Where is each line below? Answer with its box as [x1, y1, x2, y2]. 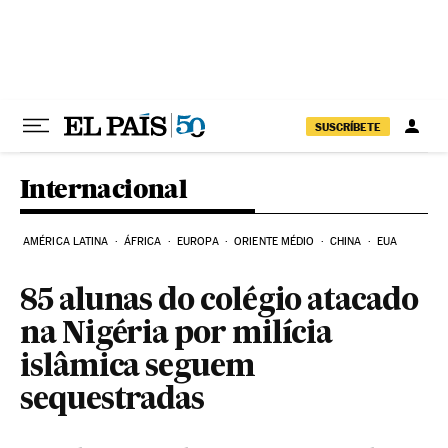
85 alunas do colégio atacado [20, 287, 418, 317]
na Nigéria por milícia [20, 320, 333, 350]
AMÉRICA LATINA [23, 235, 109, 248]
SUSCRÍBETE [315, 119, 381, 134]
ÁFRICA [123, 235, 162, 248]
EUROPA [177, 235, 219, 248]
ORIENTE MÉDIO [234, 235, 315, 248]
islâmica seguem [20, 353, 255, 383]
